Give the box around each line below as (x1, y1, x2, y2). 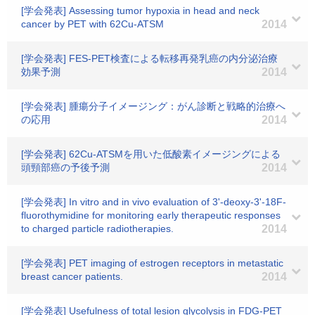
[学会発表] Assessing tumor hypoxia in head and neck (21, 5, 259, 16)
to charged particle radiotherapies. (21, 223, 174, 234)
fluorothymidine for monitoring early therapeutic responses (21, 210, 281, 221)
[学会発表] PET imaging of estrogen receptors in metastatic (21, 257, 283, 269)
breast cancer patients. (21, 271, 123, 282)
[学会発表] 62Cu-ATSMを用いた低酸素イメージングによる (21, 148, 281, 160)
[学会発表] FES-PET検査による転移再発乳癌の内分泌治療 (21, 53, 278, 64)
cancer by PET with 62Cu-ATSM (21, 18, 164, 30)
